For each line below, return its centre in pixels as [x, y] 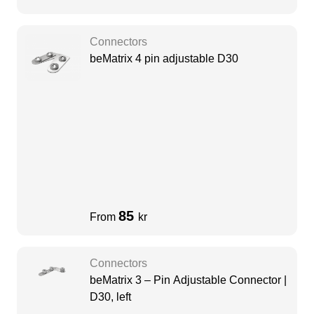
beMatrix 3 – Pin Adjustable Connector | [188, 280]
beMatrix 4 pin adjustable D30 [164, 59]
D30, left [110, 297]
